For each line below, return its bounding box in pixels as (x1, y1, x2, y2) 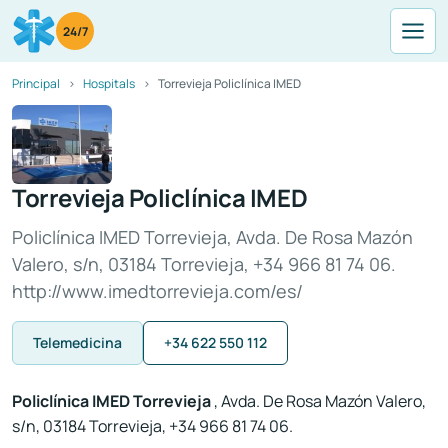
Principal (12, 75, 60, 92)
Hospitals (83, 75, 135, 92)
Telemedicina (33, 333, 122, 353)
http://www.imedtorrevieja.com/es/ (12, 279, 303, 304)
